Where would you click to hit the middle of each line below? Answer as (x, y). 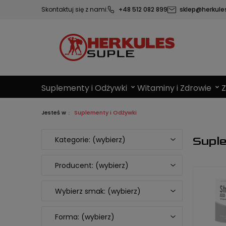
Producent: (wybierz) (92, 165)
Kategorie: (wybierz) (90, 140)
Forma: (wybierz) (85, 217)
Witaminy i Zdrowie (174, 88)
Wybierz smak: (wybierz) (98, 191)
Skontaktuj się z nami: (75, 9)
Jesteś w (54, 112)
